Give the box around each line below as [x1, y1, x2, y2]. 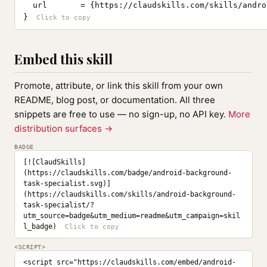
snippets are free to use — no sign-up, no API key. [14, 108, 228, 120]
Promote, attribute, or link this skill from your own [14, 80, 223, 91]
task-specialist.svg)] [23, 179, 111, 188]
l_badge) [23, 222, 57, 231]
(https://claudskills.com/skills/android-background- [23, 190, 236, 198]
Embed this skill [14, 50, 113, 68]
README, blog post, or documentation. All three [14, 94, 215, 105]
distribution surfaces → [14, 123, 113, 134]
